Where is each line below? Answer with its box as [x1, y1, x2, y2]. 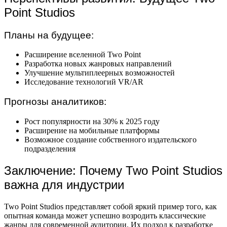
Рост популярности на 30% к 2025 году [24, 117, 160, 126]
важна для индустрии [4, 177, 124, 192]
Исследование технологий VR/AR [24, 78, 143, 87]
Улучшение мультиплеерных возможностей [24, 68, 175, 78]
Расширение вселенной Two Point [24, 50, 141, 59]
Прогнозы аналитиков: [4, 96, 106, 107]
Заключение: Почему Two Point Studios [4, 163, 222, 177]
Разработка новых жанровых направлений [24, 59, 172, 68]
